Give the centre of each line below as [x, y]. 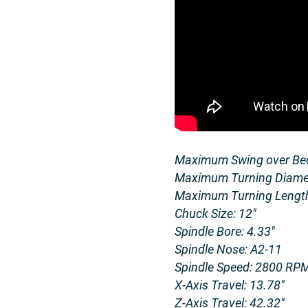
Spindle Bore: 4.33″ [224, 231]
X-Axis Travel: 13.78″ [229, 285]
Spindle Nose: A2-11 [228, 249]
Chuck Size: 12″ [215, 213]
